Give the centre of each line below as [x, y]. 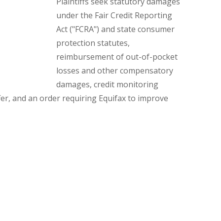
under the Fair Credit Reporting [114, 16]
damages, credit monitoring [107, 85]
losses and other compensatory [115, 71]
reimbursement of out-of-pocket [117, 57]
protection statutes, [93, 43]
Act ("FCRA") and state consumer [115, 29]
